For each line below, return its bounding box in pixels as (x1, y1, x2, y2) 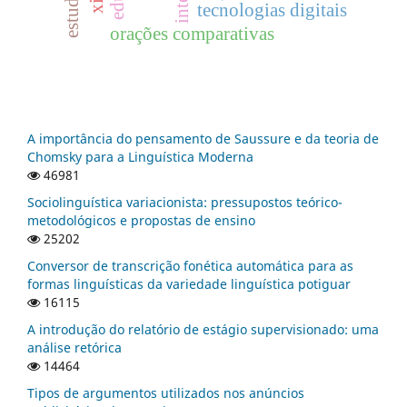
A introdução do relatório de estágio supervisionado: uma (27, 320, 379, 338)
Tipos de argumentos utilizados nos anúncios (27, 383, 304, 402)
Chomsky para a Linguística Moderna (27, 147, 253, 165)
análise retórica (27, 338, 122, 356)
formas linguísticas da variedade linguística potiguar (27, 274, 351, 293)
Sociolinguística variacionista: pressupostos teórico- (27, 193, 342, 211)
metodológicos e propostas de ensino (27, 211, 255, 229)
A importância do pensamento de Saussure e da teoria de (27, 129, 379, 147)
